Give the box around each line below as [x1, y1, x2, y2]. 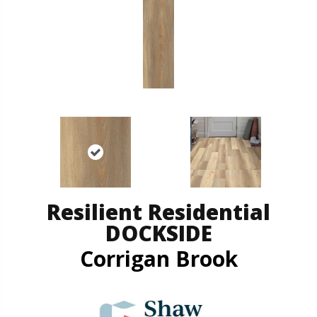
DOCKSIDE [105, 218, 212, 248]
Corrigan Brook [79, 243, 238, 273]
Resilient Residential [47, 197, 270, 226]
